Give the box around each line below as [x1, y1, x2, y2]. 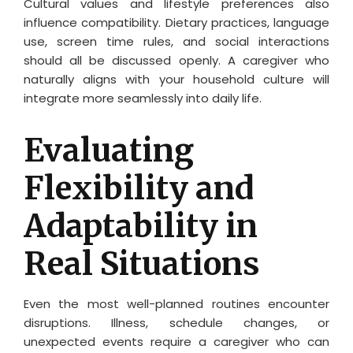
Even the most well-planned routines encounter [24, 295, 329, 312]
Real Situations [24, 243, 260, 284]
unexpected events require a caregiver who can [24, 333, 329, 350]
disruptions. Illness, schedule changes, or [24, 314, 329, 331]
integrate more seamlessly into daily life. [24, 89, 262, 106]
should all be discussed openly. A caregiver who [24, 51, 329, 69]
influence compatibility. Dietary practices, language [24, 13, 329, 31]
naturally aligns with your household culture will [24, 70, 329, 87]
